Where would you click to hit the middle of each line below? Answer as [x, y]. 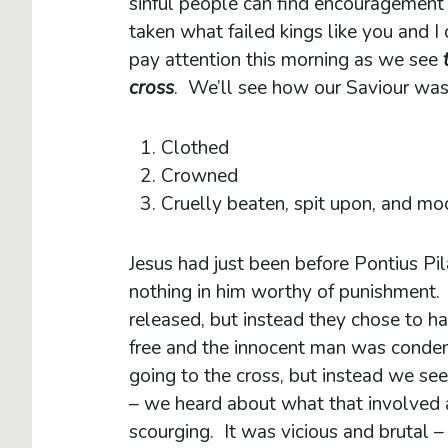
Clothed [195, 147]
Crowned [199, 175]
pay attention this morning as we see [286, 59]
